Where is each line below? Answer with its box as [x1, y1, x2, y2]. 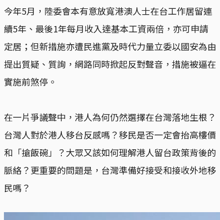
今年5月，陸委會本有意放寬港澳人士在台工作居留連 [4, 4, 212, 17]
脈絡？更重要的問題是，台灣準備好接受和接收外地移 [4, 163, 216, 176]
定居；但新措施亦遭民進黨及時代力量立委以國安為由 [4, 39, 216, 53]
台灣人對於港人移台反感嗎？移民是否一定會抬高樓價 [4, 128, 216, 141]
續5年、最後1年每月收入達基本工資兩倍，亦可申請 [4, 22, 208, 35]
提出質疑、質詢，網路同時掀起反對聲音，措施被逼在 [4, 57, 216, 70]
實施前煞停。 [4, 75, 57, 88]
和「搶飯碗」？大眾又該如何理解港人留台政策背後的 [4, 145, 216, 159]
